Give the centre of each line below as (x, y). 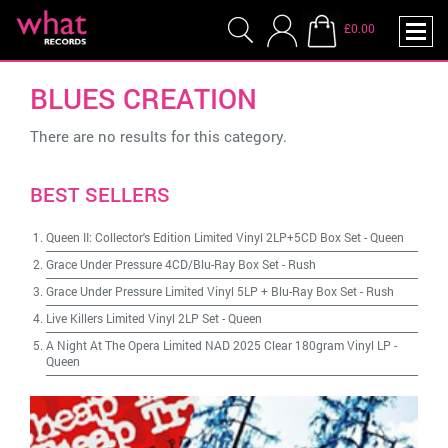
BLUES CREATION (143, 98)
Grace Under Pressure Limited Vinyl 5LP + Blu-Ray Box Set (201, 291)
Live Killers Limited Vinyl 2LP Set (132, 318)
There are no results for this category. (158, 136)
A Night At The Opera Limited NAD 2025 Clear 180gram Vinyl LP (218, 345)
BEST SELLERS (100, 194)
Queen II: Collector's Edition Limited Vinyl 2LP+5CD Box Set (203, 237)
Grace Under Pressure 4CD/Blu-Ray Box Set (162, 264)
